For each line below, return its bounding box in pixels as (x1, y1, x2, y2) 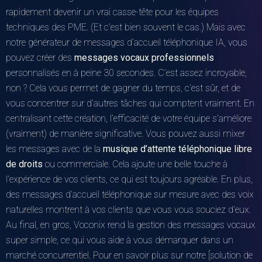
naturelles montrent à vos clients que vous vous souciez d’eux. (6, 204, 251, 215)
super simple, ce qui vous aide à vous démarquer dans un (6, 234, 233, 246)
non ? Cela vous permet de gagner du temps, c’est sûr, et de (6, 82, 240, 94)
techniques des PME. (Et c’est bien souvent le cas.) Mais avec (6, 21, 246, 33)
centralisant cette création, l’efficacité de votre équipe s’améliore (6, 112, 251, 124)
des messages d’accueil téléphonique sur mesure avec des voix (6, 188, 254, 200)
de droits (6, 158, 43, 170)
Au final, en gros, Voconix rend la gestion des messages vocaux (6, 219, 256, 230)
